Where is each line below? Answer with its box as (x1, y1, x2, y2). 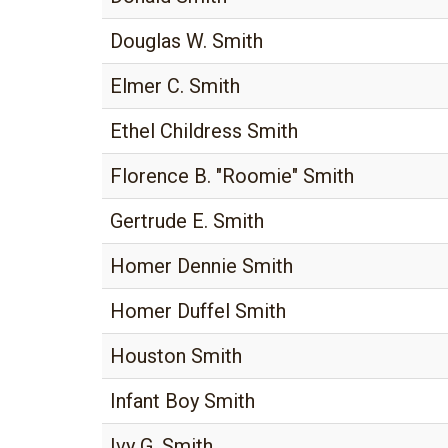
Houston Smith (110, 344, 242, 368)
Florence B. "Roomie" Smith (110, 164, 354, 188)
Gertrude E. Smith (110, 209, 264, 233)
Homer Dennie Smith (110, 254, 293, 278)
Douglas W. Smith (110, 29, 263, 53)
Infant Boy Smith (110, 389, 255, 413)
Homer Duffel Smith (110, 299, 286, 323)
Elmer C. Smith (110, 74, 240, 98)
